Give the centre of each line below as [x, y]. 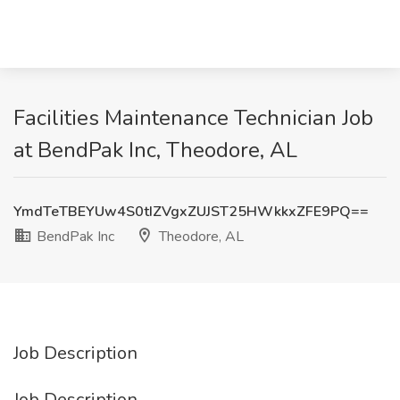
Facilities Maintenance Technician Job [193, 118]
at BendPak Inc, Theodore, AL [155, 150]
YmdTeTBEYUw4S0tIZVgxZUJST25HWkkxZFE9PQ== [191, 212]
